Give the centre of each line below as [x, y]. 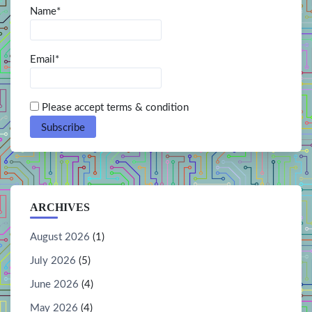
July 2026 [53, 261]
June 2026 [54, 285]
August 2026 [60, 237]
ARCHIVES [60, 208]
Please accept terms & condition [114, 108]
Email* [45, 59]
